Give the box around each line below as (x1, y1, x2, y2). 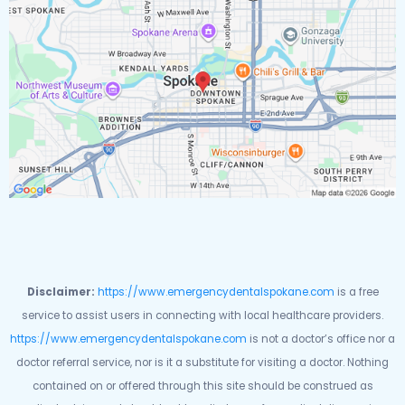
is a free (334, 285, 379, 300)
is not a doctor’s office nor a (247, 331, 395, 346)
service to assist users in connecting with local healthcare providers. (22, 308, 383, 324)
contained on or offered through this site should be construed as (32, 378, 373, 393)
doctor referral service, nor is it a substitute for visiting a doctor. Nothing (16, 354, 389, 370)
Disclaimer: (26, 285, 95, 300)
